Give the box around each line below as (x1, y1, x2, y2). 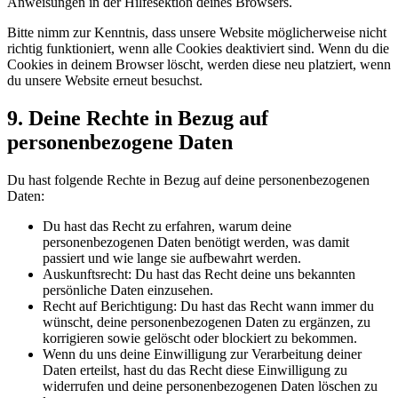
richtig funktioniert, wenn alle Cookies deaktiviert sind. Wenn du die (7, 41, 389, 57)
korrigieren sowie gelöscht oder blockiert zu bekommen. (43, 330, 357, 346)
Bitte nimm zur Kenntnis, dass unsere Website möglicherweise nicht (7, 25, 386, 41)
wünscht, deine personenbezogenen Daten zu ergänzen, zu (43, 314, 370, 330)
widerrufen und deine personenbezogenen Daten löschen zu (43, 378, 378, 394)
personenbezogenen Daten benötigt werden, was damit (43, 234, 349, 250)
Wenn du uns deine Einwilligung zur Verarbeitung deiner (43, 346, 362, 362)
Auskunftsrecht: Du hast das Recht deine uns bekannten (43, 266, 355, 282)
